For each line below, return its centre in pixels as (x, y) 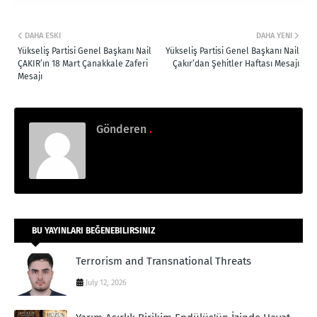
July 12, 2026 (106, 282)
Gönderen (121, 129)
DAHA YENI (274, 35)
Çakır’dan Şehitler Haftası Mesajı (236, 63)
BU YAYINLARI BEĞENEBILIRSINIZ (94, 230)
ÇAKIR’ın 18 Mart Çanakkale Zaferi (83, 63)
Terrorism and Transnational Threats (163, 261)
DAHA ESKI (43, 35)
